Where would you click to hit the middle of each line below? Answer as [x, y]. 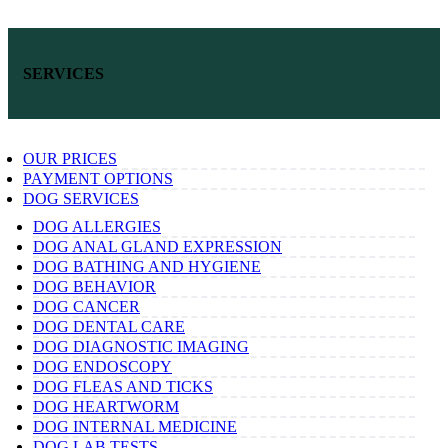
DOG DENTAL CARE [109, 326]
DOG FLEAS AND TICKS [123, 386]
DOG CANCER [86, 306]
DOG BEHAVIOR [94, 286]
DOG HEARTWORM [106, 406]
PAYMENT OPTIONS [98, 178]
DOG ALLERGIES [97, 226]
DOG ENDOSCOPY [102, 366]
